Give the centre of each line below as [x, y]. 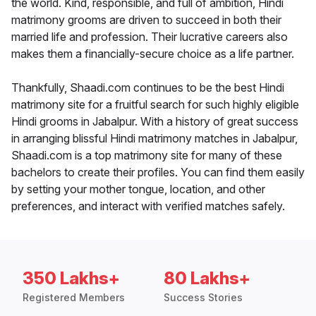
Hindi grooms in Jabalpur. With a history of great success [155, 122]
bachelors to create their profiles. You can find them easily [158, 172]
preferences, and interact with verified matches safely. [148, 206]
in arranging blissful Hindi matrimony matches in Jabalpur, [154, 139]
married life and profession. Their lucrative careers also [150, 37]
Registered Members [74, 298]
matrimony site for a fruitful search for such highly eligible [155, 105]
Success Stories [203, 298]
